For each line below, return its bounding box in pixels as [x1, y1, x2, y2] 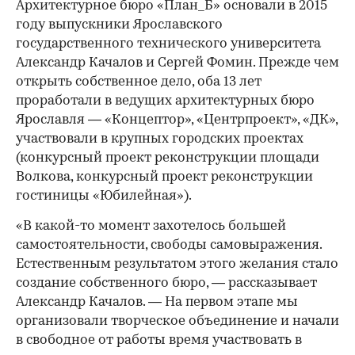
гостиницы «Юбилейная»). [16, 189, 192, 203]
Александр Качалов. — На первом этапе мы [16, 295, 298, 309]
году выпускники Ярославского [16, 17, 223, 32]
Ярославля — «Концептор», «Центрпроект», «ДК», [16, 113, 338, 127]
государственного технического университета [16, 36, 321, 51]
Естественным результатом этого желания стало [16, 257, 338, 271]
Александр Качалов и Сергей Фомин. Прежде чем [16, 55, 339, 70]
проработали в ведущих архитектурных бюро [16, 94, 315, 108]
